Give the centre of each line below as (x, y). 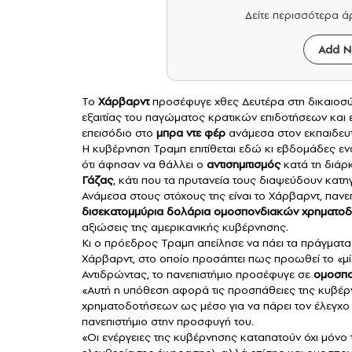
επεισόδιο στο (117, 133)
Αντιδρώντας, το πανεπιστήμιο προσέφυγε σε (196, 275)
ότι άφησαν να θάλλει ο (144, 165)
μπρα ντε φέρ (189, 133)
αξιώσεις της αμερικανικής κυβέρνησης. (185, 227)
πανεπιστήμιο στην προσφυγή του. (168, 322)
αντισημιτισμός (244, 165)
